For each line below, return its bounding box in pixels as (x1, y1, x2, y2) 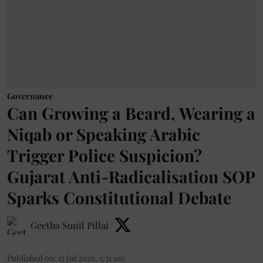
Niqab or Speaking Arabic (7, 123, 200, 146)
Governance (7, 90, 53, 102)
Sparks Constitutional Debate (7, 187, 231, 209)
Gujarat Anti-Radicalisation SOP (7, 166, 255, 188)
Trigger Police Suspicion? (7, 144, 202, 167)
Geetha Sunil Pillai (31, 219, 109, 232)
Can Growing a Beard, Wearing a (7, 102, 255, 124)
